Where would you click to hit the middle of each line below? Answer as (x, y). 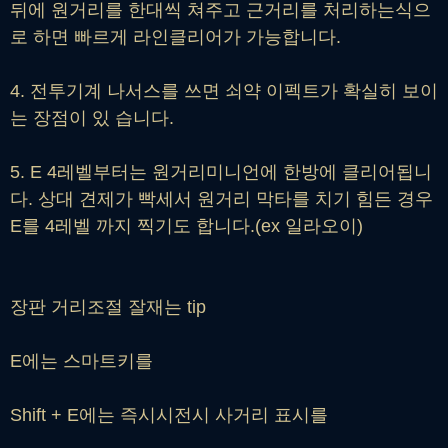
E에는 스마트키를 (84, 360)
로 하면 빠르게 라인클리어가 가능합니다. (175, 36)
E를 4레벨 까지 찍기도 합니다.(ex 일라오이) (186, 225)
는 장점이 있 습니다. (92, 117)
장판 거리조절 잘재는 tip (108, 306)
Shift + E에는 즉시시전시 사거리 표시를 (169, 414)
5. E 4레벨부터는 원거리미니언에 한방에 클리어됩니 (221, 171)
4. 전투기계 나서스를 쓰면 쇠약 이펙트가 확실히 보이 (224, 90)
